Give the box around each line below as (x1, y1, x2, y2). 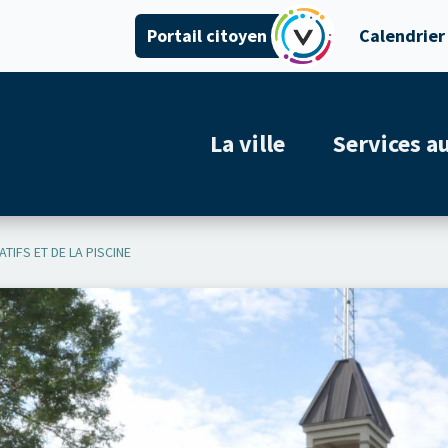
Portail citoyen (147, 24, 267, 47)
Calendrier (359, 24, 445, 47)
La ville (210, 128, 285, 159)
